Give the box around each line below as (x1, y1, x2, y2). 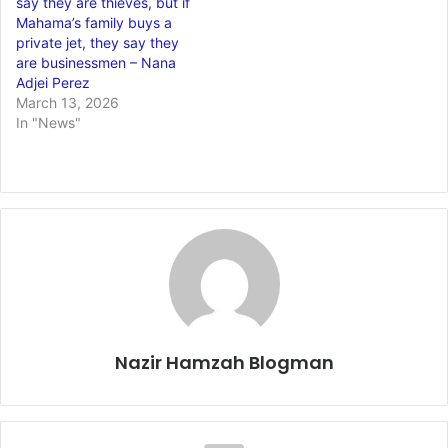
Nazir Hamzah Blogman (114, 349, 334, 375)
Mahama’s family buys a (16, 13, 172, 31)
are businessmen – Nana (16, 53, 176, 71)
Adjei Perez (16, 73, 90, 91)
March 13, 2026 (16, 93, 119, 111)
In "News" (16, 113, 81, 131)
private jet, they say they (16, 33, 179, 51)
